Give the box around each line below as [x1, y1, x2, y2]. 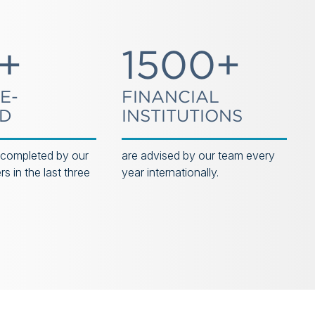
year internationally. [122, 165, 219, 179]
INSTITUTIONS [122, 105, 243, 126]
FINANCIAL [122, 86, 220, 107]
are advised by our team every [122, 148, 276, 162]
